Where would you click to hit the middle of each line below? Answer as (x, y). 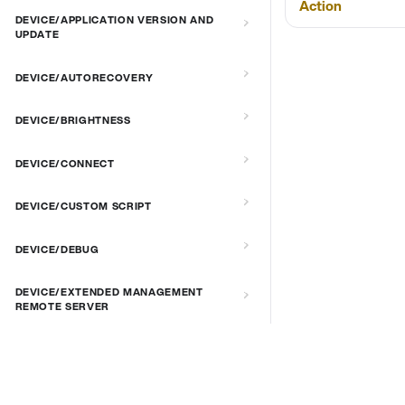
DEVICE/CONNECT (65, 163)
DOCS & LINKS (153, 382)
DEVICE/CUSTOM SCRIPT (83, 207)
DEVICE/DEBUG (57, 249)
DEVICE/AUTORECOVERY (85, 77)
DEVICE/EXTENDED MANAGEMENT (109, 292)
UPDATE (37, 35)
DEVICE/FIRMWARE (68, 349)
